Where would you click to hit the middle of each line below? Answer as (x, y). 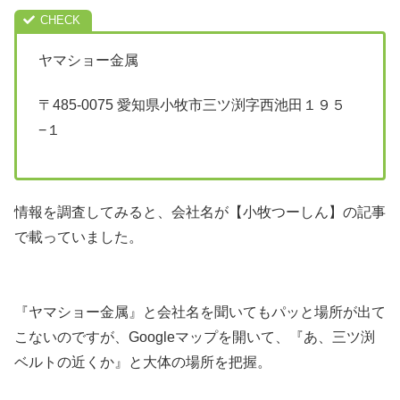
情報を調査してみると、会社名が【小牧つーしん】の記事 (200, 212)
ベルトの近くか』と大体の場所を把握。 (143, 362)
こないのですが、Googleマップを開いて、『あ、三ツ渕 (195, 337)
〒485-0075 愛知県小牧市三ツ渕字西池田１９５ (192, 105)
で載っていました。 (79, 237)
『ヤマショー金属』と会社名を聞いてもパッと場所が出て (200, 312)
